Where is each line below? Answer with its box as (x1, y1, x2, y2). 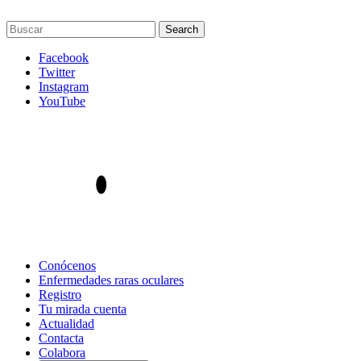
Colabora (39, 346, 85, 359)
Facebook (39, 51, 89, 64)
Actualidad (39, 317, 94, 330)
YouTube (39, 94, 85, 108)
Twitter (39, 65, 75, 79)
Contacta (39, 331, 84, 345)
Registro (39, 288, 81, 301)
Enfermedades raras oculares (39, 273, 184, 287)
